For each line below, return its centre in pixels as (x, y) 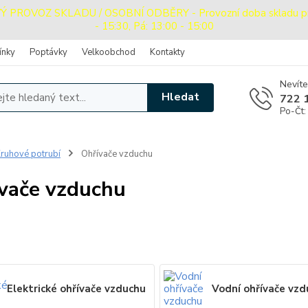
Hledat (181, 97)
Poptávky (48, 52)
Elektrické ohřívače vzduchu (76, 288)
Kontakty (167, 52)
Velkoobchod (109, 52)
